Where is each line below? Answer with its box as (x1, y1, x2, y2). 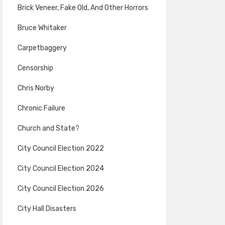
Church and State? (17, 124, 79, 133)
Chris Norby (17, 84, 54, 92)
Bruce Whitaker (17, 24, 67, 32)
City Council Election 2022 (17, 144, 104, 153)
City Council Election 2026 (17, 184, 104, 193)
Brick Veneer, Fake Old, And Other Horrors (17, 4, 148, 12)
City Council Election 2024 (17, 164, 104, 173)
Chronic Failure (17, 104, 65, 113)
